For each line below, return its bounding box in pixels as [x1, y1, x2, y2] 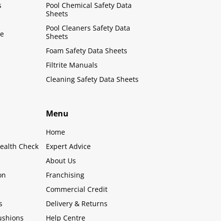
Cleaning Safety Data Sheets [46, 74, 139, 84]
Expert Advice [46, 142, 91, 151]
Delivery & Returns [46, 199, 108, 208]
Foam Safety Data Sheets [46, 46, 128, 55]
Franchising [46, 170, 85, 180]
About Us [46, 156, 76, 165]
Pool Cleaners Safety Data [46, 23, 131, 33]
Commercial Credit [46, 184, 108, 194]
